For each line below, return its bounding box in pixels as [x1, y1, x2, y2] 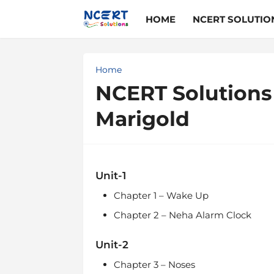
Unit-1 [95, 169, 129, 182]
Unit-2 [95, 239, 128, 251]
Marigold [95, 106, 190, 131]
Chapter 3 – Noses [113, 259, 195, 270]
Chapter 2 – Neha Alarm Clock [113, 209, 251, 221]
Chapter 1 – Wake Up [113, 190, 209, 201]
